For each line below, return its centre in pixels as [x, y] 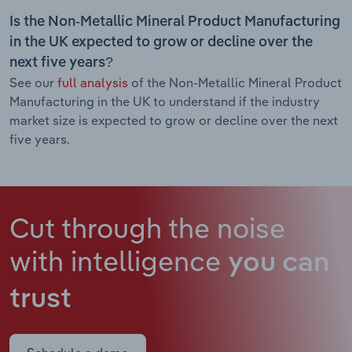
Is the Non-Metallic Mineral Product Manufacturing [175, 22]
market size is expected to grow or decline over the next [174, 120]
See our [33, 82]
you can [279, 263]
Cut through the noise [147, 227]
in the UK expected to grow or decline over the [161, 42]
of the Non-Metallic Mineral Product [235, 82]
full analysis [93, 82]
